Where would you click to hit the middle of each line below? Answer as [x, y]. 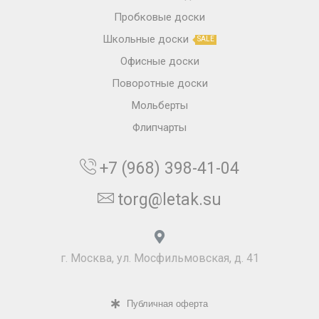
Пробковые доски [159, 17]
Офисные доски [159, 62]
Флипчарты [159, 128]
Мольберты [159, 106]
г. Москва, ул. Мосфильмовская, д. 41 [159, 258]
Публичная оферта [167, 303]
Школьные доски [146, 40]
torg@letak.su [169, 200]
